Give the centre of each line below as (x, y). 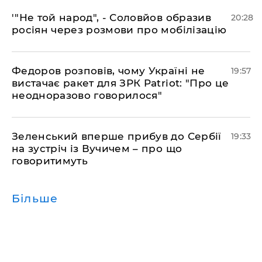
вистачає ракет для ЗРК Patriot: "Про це (120, 83)
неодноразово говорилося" (87, 96)
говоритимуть (50, 161)
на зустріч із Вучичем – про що (97, 149)
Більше (35, 199)
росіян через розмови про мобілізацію (119, 30)
